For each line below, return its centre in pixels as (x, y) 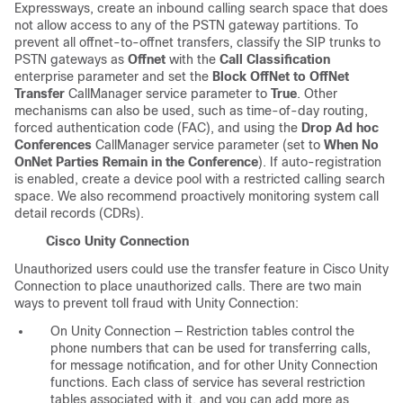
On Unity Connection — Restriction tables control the (202, 331)
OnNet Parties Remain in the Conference (136, 161)
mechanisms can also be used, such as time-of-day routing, (191, 110)
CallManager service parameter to (170, 93)
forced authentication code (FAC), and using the (158, 127)
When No (351, 144)
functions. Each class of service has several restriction (208, 382)
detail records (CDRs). (79, 213)
